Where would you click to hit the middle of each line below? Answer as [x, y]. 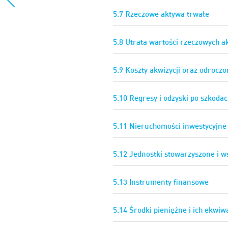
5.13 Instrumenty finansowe [161, 182]
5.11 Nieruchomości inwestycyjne [170, 126]
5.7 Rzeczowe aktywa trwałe [161, 14]
